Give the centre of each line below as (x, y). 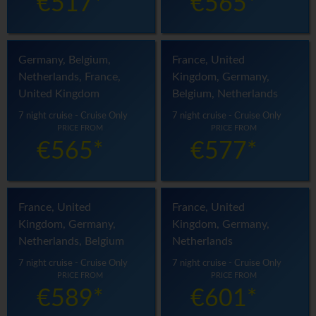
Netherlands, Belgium (71, 242)
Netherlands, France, (69, 77)
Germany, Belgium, (65, 60)
